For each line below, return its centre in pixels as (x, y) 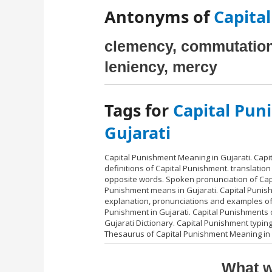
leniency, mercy (161, 66)
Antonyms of (159, 16)
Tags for (139, 110)
